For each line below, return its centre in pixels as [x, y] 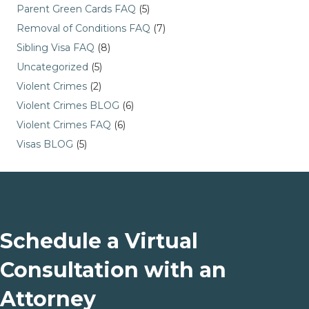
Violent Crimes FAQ [64, 125]
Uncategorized [52, 67]
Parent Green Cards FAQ [76, 9]
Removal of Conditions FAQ [83, 28]
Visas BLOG [45, 144]
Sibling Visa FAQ [56, 48]
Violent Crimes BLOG [68, 106]
